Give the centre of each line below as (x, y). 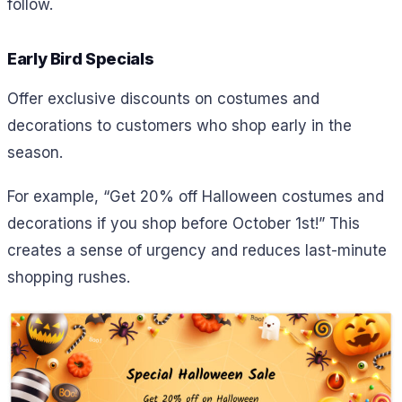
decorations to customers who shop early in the (179, 126)
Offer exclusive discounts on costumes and (163, 99)
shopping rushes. (69, 278)
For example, (53, 197)
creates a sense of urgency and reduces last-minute (197, 251)
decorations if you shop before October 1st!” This (184, 224)
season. (35, 153)
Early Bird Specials (81, 58)
